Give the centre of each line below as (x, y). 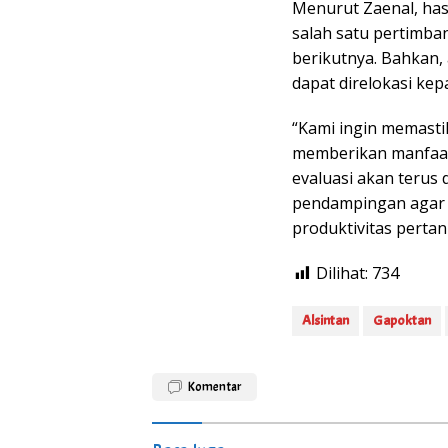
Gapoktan (402, 321)
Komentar (215, 387)
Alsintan (325, 321)
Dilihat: (342, 273)
